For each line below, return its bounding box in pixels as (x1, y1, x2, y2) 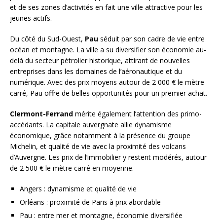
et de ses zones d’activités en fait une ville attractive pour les (10, 2, 203, 12)
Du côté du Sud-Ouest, (10, 34, 85, 43)
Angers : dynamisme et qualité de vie (20, 184, 137, 193)
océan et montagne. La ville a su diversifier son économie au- (10, 44, 206, 54)
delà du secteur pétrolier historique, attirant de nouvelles (10, 55, 190, 65)
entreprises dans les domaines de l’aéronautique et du (10, 66, 182, 76)
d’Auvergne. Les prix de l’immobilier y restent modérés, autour (10, 152, 207, 162)
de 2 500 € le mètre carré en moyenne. (10, 163, 134, 173)
